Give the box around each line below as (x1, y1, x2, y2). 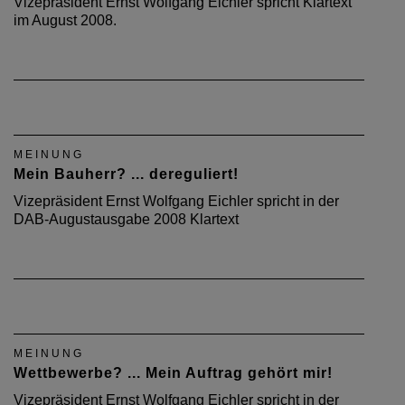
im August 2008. (14, 13, 117, 28)
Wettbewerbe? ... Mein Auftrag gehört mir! (14, 365, 333, 381)
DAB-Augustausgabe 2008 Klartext (14, 212, 239, 227)
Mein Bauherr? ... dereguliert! (14, 166, 239, 182)
